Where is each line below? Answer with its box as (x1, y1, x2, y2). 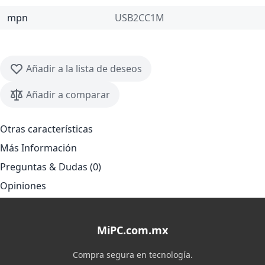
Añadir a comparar (26, 88, 110, 101)
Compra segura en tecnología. (72, 249, 193, 260)
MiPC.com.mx (97, 223, 168, 237)
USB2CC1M (115, 11, 164, 24)
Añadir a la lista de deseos (26, 62, 142, 75)
